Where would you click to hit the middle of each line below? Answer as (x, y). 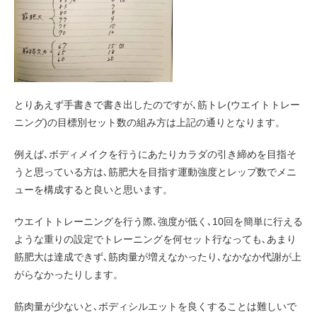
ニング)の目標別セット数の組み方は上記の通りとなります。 (150, 122)
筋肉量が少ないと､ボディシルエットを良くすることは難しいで (155, 306)
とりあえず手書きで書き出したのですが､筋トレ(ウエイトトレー (157, 104)
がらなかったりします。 (69, 274)
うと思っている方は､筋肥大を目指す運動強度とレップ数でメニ (155, 172)
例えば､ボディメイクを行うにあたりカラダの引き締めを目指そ (155, 154)
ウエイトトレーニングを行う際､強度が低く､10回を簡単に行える (158, 221)
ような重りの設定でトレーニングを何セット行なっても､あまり (155, 239)
